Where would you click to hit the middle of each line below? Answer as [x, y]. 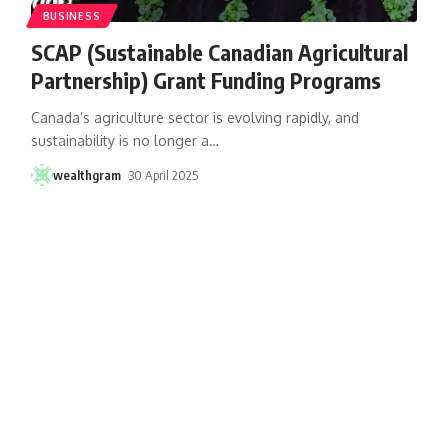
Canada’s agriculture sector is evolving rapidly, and [194, 117]
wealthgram [86, 174]
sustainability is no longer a [119, 140]
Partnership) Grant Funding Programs [205, 79]
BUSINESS [71, 15]
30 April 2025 [164, 174]
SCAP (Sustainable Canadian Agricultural [219, 51]
